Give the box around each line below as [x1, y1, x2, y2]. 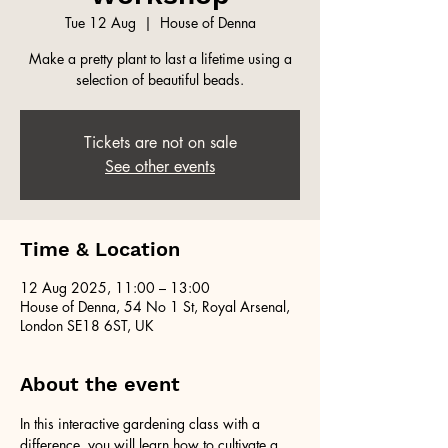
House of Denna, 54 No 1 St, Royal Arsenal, [20, 296, 290, 316]
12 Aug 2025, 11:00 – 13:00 [20, 277, 210, 297]
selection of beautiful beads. [76, 69, 244, 89]
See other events [105, 155, 215, 177]
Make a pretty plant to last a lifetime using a [28, 48, 292, 68]
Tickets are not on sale [83, 131, 237, 153]
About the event [20, 371, 180, 396]
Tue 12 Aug [64, 12, 136, 32]
